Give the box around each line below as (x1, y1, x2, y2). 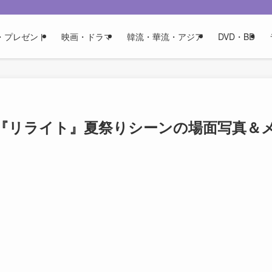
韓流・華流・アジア (127, 30, 203, 42)
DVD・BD (218, 30, 255, 42)
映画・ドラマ (61, 30, 112, 42)
